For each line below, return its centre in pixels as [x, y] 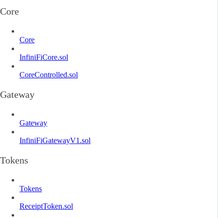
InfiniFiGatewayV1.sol [55, 140]
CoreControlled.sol [49, 74]
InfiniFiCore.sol [44, 57]
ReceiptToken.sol [46, 206]
